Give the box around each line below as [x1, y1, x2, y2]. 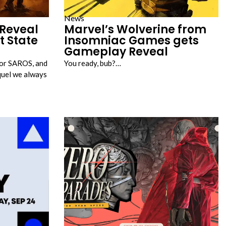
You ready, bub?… [64, 59, 121, 68]
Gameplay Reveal [64, 44, 168, 60]
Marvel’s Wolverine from [64, 22, 206, 37]
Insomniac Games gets [64, 33, 199, 48]
